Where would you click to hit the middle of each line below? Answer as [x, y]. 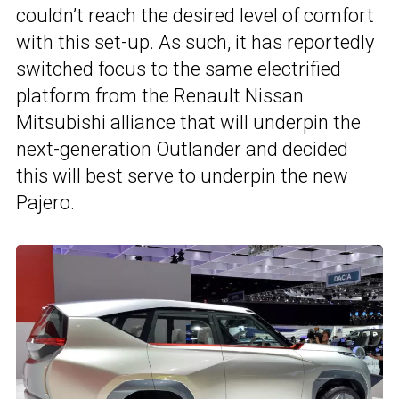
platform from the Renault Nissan [160, 96]
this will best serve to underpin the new [182, 176]
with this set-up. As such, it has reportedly [195, 43]
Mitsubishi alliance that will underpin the [188, 123]
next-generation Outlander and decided [182, 150]
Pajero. [45, 203]
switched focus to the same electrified [179, 69]
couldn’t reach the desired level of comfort [195, 16]
